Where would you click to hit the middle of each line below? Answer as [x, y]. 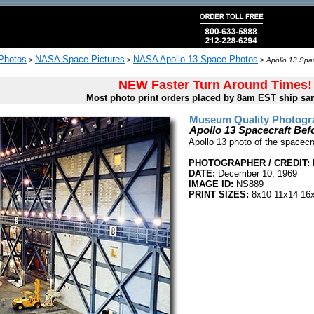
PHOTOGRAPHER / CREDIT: [249, 163]
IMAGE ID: [211, 184]
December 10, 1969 [256, 173]
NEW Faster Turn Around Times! [215, 85]
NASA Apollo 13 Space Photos [196, 59]
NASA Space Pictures [80, 59]
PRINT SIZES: [219, 194]
